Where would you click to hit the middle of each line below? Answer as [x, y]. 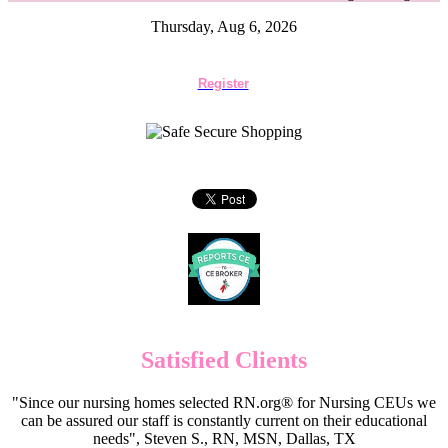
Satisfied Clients [224, 359]
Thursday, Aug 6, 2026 [224, 26]
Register [223, 83]
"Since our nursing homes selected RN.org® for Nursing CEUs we [224, 402]
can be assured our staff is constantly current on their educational [224, 420]
